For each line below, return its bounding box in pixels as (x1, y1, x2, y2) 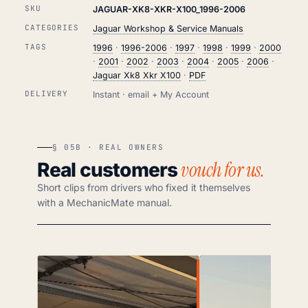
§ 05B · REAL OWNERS (52, 142, 164, 153)
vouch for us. (181, 157, 265, 184)
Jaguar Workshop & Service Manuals (92, 23, 243, 34)
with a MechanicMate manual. (37, 197, 172, 209)
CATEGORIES (25, 23, 79, 33)
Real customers (37, 158, 181, 182)
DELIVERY (25, 89, 69, 99)
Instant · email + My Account (92, 89, 209, 100)
